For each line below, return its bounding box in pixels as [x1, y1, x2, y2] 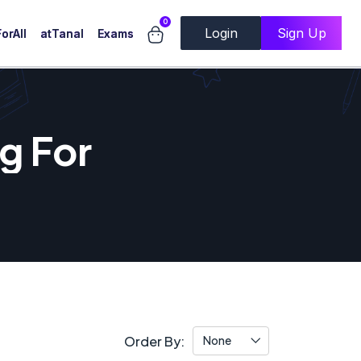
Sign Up [276, 25, 326, 41]
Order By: [124, 332, 185, 350]
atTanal [40, 27, 84, 40]
